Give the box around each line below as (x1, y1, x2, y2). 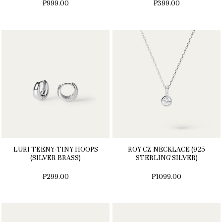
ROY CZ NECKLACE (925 (128, 145, 205, 154)
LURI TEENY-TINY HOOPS (13, 145, 98, 154)
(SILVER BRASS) (30, 154, 81, 163)
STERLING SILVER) (135, 154, 198, 163)
